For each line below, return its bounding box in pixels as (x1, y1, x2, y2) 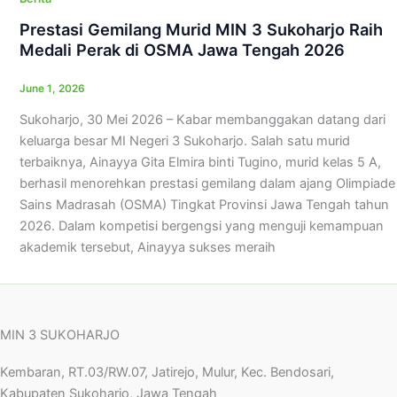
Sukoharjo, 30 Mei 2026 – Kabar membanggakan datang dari (19, 111, 385, 128)
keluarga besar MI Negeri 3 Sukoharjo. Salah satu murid (19, 132, 350, 149)
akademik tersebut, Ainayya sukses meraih (19, 238, 276, 255)
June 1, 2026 (19, 82, 85, 95)
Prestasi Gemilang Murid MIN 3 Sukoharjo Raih (19, 19, 383, 40)
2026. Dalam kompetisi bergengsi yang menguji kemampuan (19, 217, 384, 234)
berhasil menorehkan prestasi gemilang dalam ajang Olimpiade (19, 175, 395, 191)
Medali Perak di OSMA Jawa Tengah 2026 (19, 40, 345, 60)
